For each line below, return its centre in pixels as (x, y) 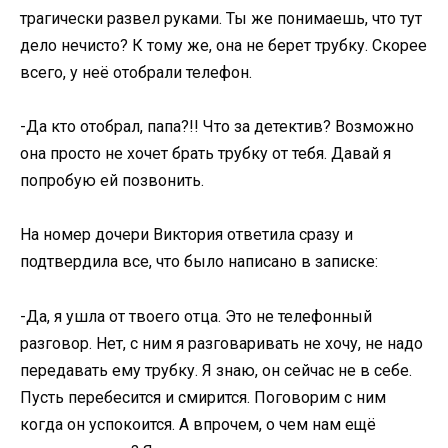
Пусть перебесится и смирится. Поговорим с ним (203, 397)
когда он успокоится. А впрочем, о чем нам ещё (198, 424)
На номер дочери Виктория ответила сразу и (186, 235)
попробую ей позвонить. (112, 181)
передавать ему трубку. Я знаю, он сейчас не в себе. (216, 370)
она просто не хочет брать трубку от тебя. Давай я (205, 154)
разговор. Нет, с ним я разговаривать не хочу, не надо (221, 343)
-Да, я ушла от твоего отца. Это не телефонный (196, 316)
